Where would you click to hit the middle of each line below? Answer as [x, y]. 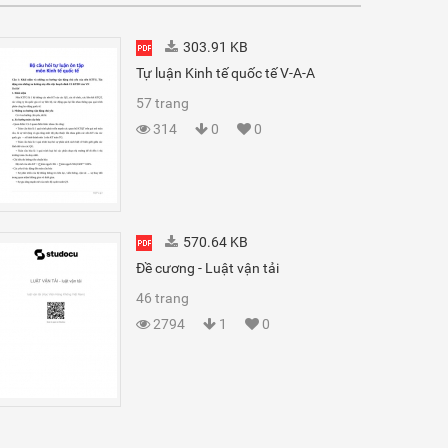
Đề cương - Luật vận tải [207, 268]
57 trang [162, 103]
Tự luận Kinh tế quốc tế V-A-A [225, 73]
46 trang [162, 298]
